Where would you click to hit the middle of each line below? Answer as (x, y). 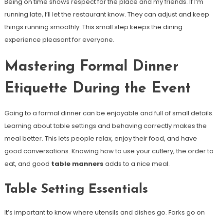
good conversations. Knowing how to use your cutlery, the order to (109, 151)
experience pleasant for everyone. (59, 40)
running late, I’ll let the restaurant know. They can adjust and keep (107, 14)
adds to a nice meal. (136, 164)
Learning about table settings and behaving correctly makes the (105, 126)
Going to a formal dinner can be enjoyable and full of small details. (109, 113)
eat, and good (27, 164)
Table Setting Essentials (76, 190)
